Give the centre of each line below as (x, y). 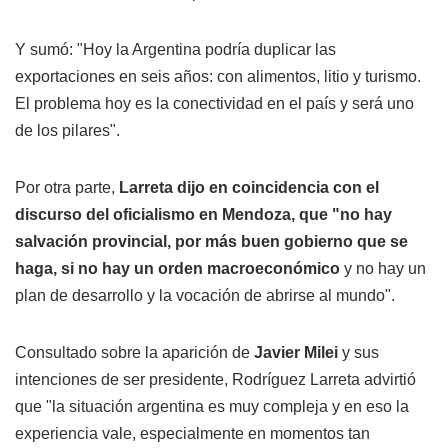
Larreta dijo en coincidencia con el (249, 188)
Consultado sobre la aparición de (134, 353)
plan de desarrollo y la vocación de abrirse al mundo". (205, 296)
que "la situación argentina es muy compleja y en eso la (212, 407)
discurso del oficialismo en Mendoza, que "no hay (203, 215)
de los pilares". (67, 131)
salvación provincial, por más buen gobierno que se (211, 242)
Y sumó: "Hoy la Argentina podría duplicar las (175, 50)
